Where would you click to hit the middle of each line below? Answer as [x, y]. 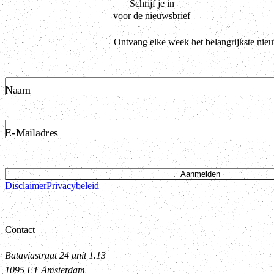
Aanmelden [200, 174]
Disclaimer [26, 185]
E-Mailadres [31, 133]
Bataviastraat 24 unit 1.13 [55, 255]
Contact [20, 229]
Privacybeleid [73, 185]
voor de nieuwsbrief [152, 15]
